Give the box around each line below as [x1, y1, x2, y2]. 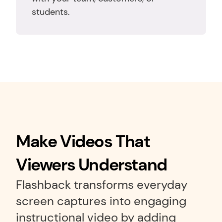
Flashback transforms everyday [16, 177, 187, 192]
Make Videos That [16, 130, 150, 153]
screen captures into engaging [16, 193, 186, 209]
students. [32, 6, 70, 18]
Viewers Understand [16, 154, 167, 176]
